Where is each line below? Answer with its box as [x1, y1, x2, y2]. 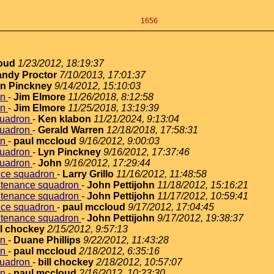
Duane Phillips [13, 235, 81, 245]
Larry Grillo [62, 169, 114, 179]
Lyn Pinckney [38, 147, 101, 157]
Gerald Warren [38, 125, 104, 135]
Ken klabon [38, 114, 91, 124]
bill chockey [38, 257, 94, 267]
